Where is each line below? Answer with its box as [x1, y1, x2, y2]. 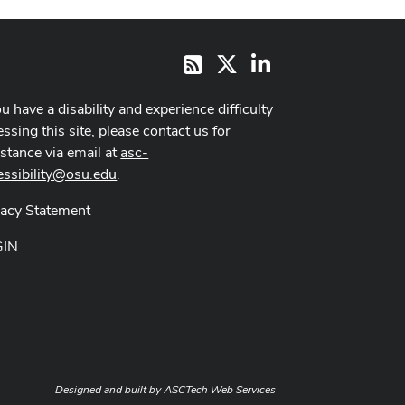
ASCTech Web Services [164, 382, 276, 398]
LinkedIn [269, 52, 325, 71]
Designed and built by [55, 382, 164, 398]
